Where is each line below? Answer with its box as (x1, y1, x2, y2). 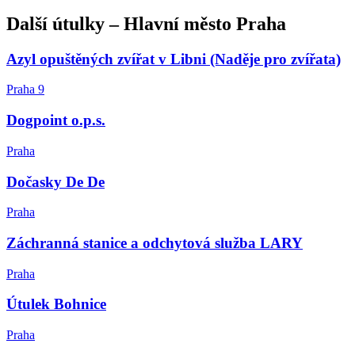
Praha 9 (6, 82, 44, 97)
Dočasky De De (6, 173, 105, 190)
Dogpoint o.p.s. (6, 112, 105, 129)
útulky (52, 13, 105, 34)
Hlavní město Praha (124, 13, 286, 34)
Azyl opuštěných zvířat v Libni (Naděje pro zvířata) (6, 50, 341, 67)
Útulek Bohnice (6, 296, 106, 313)
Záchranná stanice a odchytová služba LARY (6, 235, 303, 251)
